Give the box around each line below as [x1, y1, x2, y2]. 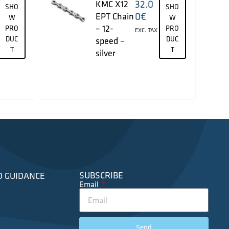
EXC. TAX [135, 26, 158, 34]
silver [95, 47, 116, 59]
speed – [95, 35, 125, 47]
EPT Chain [95, 10, 134, 22]
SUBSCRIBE [79, 169, 123, 181]
